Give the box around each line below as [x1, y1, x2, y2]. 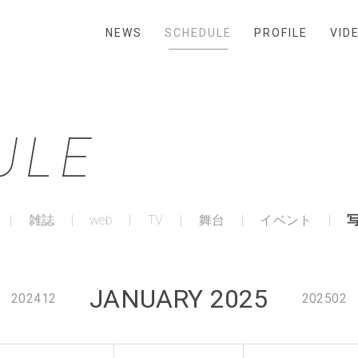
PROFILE [254, 26, 308, 39]
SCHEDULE [165, 26, 232, 39]
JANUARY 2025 [89, 284, 268, 314]
